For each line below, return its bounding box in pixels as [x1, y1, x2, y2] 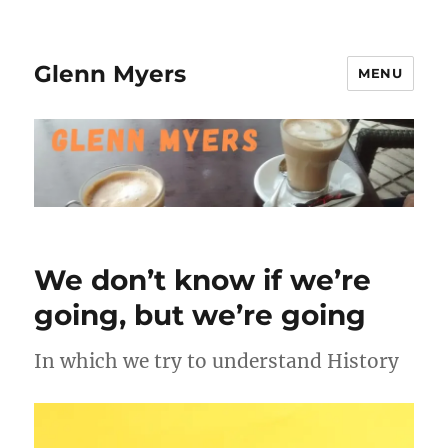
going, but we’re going [34, 298, 367, 333]
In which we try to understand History [34, 349, 400, 374]
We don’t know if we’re [34, 263, 372, 298]
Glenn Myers [34, 59, 187, 88]
